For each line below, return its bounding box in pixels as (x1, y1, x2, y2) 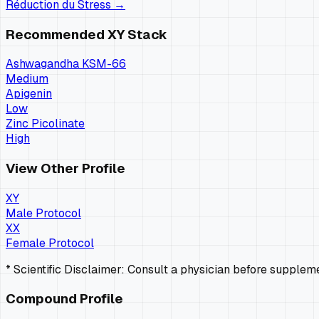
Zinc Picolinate (6, 116, 85, 132)
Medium (6, 71, 48, 87)
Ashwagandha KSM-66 (6, 56, 126, 72)
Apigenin (6, 86, 52, 102)
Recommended (6, 25, 108, 43)
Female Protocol (6, 235, 94, 251)
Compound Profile (6, 290, 123, 308)
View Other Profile (6, 159, 125, 178)
